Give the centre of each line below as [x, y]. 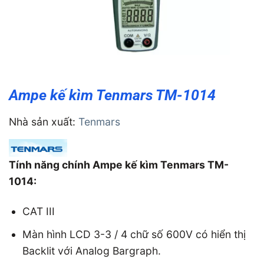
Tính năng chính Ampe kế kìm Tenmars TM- [119, 165]
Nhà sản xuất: [44, 122]
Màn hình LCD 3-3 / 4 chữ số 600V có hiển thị [134, 234]
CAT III [38, 212]
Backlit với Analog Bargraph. [91, 250]
